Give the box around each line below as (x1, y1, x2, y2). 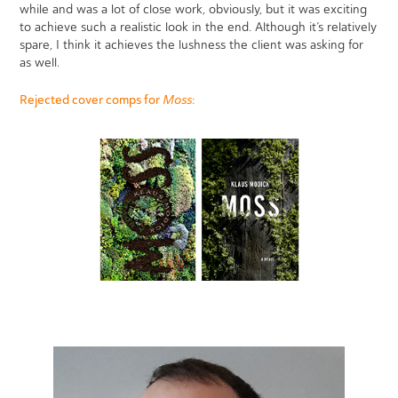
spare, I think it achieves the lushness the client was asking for (20, 36, 364, 52)
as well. (20, 54, 60, 70)
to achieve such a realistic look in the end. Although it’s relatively (20, 19, 378, 35)
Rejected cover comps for (20, 92, 163, 107)
